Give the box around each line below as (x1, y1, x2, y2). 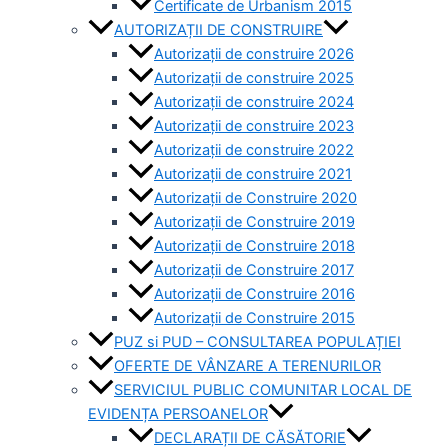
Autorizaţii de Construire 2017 (154, 261, 354, 280)
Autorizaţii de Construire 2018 (154, 237, 355, 256)
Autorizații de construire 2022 (154, 141, 354, 160)
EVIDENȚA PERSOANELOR (88, 405, 268, 424)
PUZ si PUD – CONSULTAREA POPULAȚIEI (114, 333, 401, 352)
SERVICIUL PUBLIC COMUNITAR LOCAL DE (114, 381, 412, 400)
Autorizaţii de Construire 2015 (154, 309, 355, 328)
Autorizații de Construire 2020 (154, 189, 357, 208)
